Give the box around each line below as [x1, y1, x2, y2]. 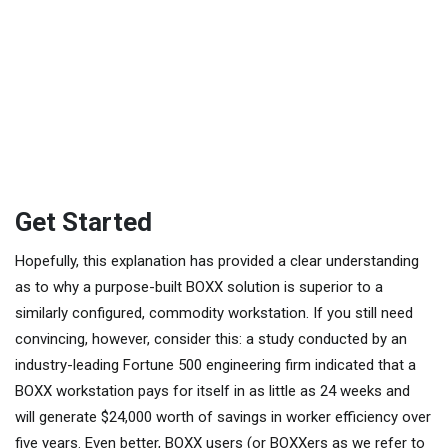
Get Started [15, 206, 152, 237]
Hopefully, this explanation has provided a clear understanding [15, 251, 419, 270]
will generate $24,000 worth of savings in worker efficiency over [15, 407, 431, 426]
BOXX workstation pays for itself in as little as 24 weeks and [15, 381, 410, 400]
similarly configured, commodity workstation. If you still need [15, 303, 413, 322]
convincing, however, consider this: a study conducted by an [15, 329, 407, 348]
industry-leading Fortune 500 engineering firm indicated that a [15, 355, 416, 374]
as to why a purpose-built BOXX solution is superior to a [15, 277, 383, 296]
